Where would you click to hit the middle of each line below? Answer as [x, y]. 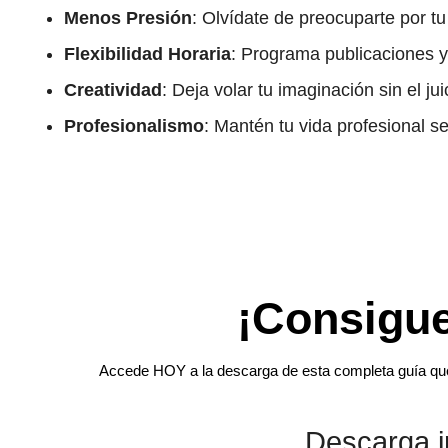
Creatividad [113, 89]
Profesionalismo [134, 125]
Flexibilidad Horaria [147, 53]
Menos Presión [128, 17]
